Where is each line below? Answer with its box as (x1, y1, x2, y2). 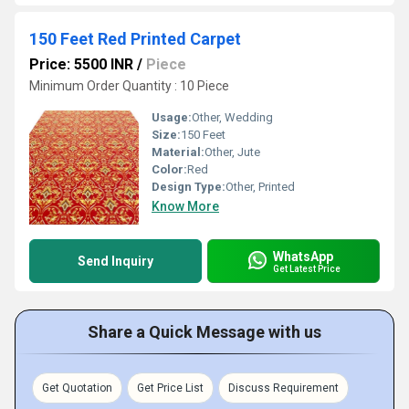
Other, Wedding (192, 110, 273, 124)
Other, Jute (204, 145, 260, 159)
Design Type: (152, 180, 225, 194)
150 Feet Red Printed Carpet (29, 29, 241, 48)
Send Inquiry (78, 254, 153, 268)
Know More (152, 199, 219, 214)
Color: (152, 163, 187, 176)
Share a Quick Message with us (88, 322, 321, 341)
